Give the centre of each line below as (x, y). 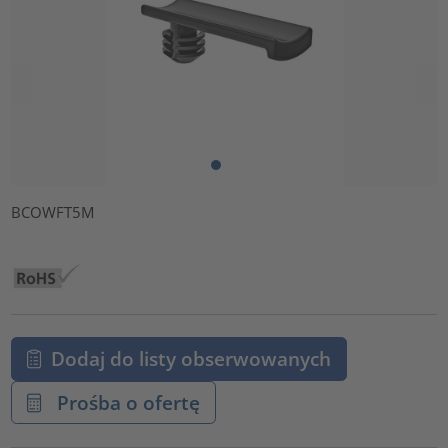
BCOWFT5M (53, 211)
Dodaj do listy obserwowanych (190, 359)
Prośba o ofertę (125, 402)
